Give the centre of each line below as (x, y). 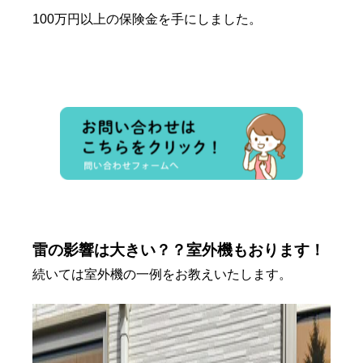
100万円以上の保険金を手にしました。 (147, 19)
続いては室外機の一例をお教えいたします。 (162, 275)
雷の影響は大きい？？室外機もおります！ (179, 250)
